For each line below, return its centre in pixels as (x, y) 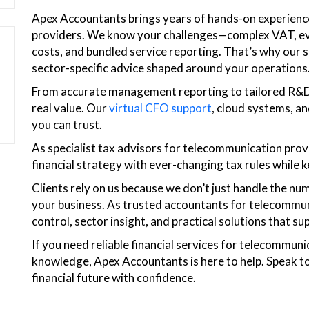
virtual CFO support (159, 108)
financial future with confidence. (114, 278)
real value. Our (69, 108)
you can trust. (68, 124)
